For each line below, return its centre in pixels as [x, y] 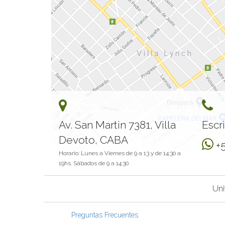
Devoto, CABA [93, 140]
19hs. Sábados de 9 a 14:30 [94, 163]
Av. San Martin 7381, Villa [117, 125]
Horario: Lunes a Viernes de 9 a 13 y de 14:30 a [120, 153]
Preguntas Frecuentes [105, 215]
